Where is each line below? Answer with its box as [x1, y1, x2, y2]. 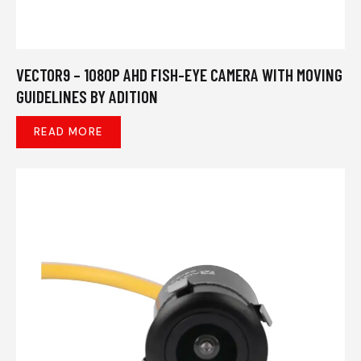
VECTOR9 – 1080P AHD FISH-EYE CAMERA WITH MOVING [16, 64, 342, 85]
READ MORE [34, 125, 103, 139]
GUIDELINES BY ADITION [16, 86, 158, 107]
